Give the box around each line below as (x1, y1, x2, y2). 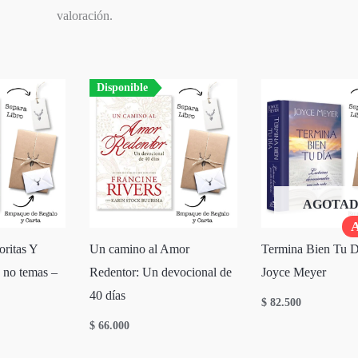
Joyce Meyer (261, 265, 327, 280)
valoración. (57, 9, 113, 23)
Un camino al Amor (89, 242, 190, 257)
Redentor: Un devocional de (89, 265, 233, 280)
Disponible (96, 82, 148, 94)
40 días (89, 288, 126, 303)
